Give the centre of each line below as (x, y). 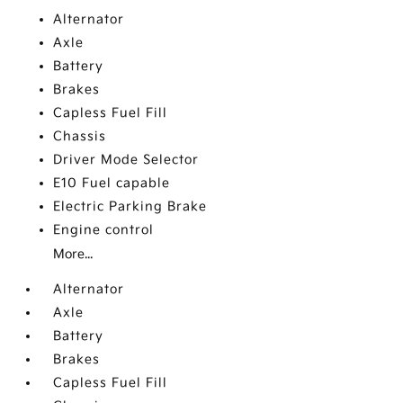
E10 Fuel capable (112, 184)
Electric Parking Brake (130, 207)
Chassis (80, 137)
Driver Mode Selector (126, 160)
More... (73, 255)
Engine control (104, 230)
